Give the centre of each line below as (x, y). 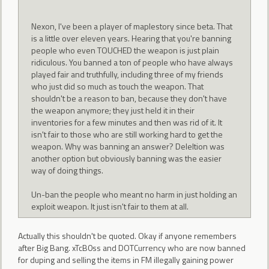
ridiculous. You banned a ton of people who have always (132, 62)
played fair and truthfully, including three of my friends (128, 74)
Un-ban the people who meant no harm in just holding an (134, 195)
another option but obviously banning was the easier (127, 159)
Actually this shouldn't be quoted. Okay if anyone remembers (127, 235)
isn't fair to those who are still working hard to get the (127, 134)
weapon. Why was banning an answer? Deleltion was (128, 147)
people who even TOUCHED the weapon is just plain (125, 50)
